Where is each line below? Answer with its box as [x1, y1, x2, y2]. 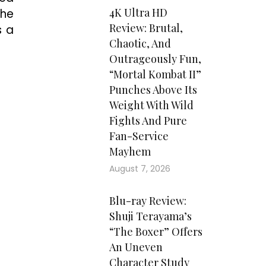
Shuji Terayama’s [109, 209, 192, 223]
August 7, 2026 [109, 163, 170, 175]
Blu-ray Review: [109, 194, 186, 208]
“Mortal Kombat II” [109, 67, 201, 81]
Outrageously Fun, [109, 52, 201, 66]
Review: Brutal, [109, 21, 183, 35]
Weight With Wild [109, 98, 194, 112]
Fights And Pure [109, 113, 187, 128]
